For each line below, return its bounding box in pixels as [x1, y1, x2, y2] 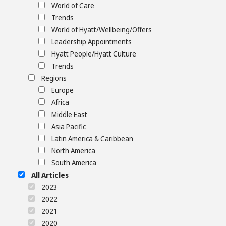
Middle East [51, 109, 87, 120]
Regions [41, 73, 67, 83]
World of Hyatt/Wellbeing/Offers [51, 25, 152, 35]
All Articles [31, 170, 69, 180]
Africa [51, 97, 69, 107]
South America [51, 158, 96, 168]
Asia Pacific [51, 122, 86, 132]
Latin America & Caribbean [51, 134, 133, 144]
